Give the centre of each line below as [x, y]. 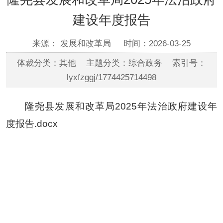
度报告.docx [32, 123]
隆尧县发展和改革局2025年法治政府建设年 [121, 106]
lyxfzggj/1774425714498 [111, 77]
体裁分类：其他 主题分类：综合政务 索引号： [111, 63]
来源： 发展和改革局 [73, 44]
